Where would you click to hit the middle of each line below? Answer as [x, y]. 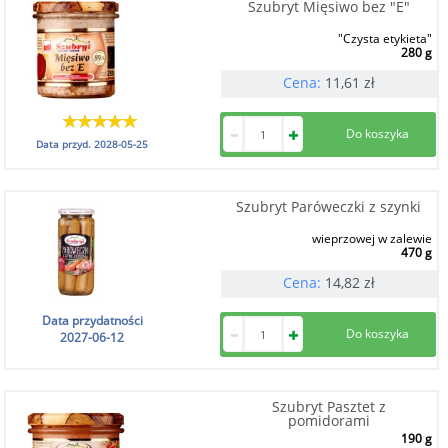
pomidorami [328, 420]
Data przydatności [92, 320]
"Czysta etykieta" [384, 38]
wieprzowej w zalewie [371, 238]
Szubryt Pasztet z [328, 406]
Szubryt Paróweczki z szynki [329, 206]
